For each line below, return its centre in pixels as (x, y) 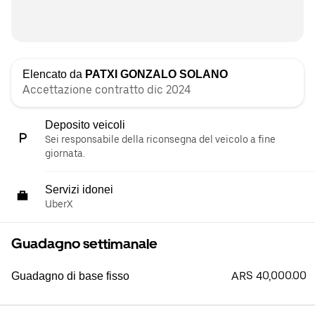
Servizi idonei (79, 189)
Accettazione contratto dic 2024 (107, 90)
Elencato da (54, 74)
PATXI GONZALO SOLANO (156, 74)
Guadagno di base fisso (70, 276)
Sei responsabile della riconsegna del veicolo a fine (160, 139)
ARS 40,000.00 (269, 276)
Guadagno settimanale (84, 244)
